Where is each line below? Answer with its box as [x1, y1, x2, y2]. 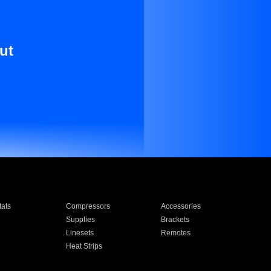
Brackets [161, 215, 190, 224]
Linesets [65, 229, 94, 237]
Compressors [65, 202, 110, 211]
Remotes [161, 229, 191, 237]
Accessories [161, 202, 201, 211]
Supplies [65, 215, 95, 224]
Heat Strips [65, 242, 102, 250]
